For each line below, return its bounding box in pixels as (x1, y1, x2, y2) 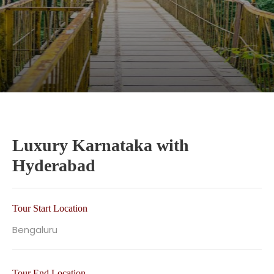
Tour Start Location (12, 203, 87, 214)
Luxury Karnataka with (12, 136, 189, 155)
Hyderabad (12, 156, 95, 176)
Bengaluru (12, 223, 60, 237)
